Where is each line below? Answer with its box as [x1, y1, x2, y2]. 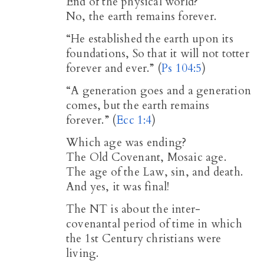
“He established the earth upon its [66, 31, 233, 47]
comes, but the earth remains [66, 97, 210, 113]
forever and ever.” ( [66, 60, 161, 76]
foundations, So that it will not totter [66, 45, 249, 61]
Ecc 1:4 [116, 112, 152, 128]
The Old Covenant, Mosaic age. [66, 149, 226, 165]
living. [66, 245, 99, 261]
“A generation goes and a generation [66, 82, 252, 98]
